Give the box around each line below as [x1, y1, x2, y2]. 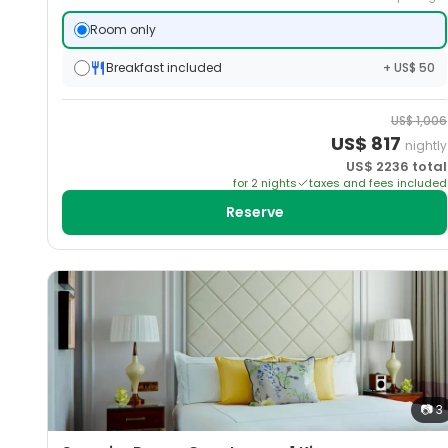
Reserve [225, 202, 284, 223]
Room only [90, 21, 157, 39]
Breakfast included [106, 59, 223, 77]
